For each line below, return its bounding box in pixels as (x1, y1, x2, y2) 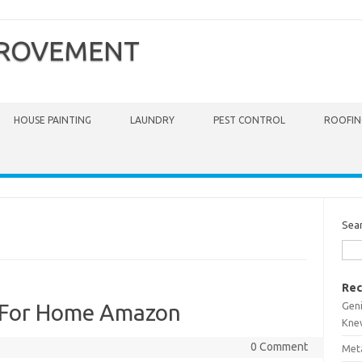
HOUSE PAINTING (14, 115, 91, 125)
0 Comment (250, 340, 308, 353)
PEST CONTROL (213, 115, 285, 125)
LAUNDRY (130, 115, 175, 125)
